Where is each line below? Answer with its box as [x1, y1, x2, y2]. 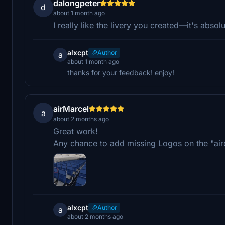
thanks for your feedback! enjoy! [67, 68, 174, 77]
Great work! [53, 126, 98, 136]
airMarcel [53, 103, 89, 114]
